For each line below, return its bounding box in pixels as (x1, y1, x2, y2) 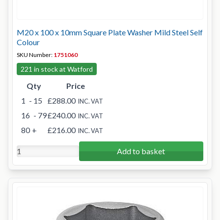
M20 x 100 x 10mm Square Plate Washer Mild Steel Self (17, 27, 203, 37)
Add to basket (117, 146, 165, 156)
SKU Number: (17, 51, 54, 58)
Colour (17, 37, 40, 47)
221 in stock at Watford (21, 65, 93, 73)
